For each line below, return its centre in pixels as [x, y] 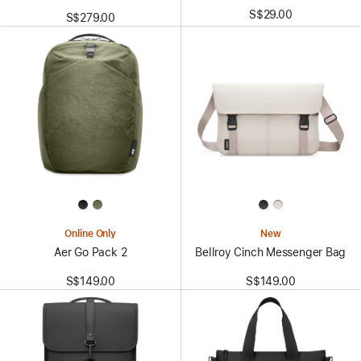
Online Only [91, 233]
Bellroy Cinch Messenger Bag [271, 252]
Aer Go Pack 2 [91, 252]
